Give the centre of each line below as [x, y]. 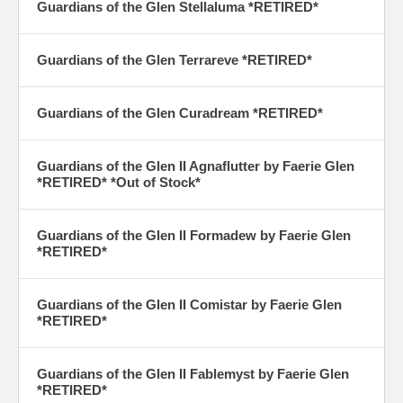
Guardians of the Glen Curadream [145, 113]
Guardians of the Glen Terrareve [139, 60]
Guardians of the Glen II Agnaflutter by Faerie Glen [196, 166]
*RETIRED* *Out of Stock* [119, 183]
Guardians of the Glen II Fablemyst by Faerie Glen [193, 374]
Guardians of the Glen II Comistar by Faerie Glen [189, 305]
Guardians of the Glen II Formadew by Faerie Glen [194, 236]
